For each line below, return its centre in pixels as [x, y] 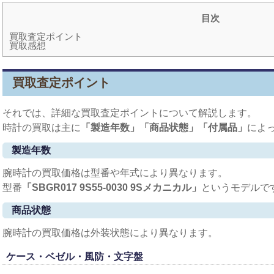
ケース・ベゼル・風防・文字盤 [75, 257]
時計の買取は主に [42, 128]
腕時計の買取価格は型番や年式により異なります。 [115, 173]
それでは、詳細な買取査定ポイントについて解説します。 [130, 113]
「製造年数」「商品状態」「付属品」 [164, 128]
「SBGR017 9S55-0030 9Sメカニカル [107, 188]
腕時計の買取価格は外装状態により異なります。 [110, 233]
